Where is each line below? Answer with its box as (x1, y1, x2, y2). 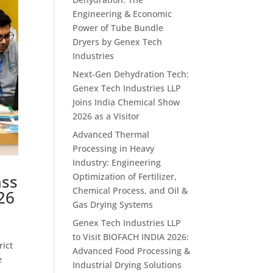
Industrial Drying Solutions (73, 259, 182, 271)
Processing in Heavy (73, 143, 155, 154)
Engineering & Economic (73, 8, 172, 19)
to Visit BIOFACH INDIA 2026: (73, 231, 190, 243)
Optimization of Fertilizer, (73, 171, 177, 182)
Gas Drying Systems (73, 199, 154, 210)
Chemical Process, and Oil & (73, 185, 188, 196)
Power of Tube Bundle (73, 22, 164, 34)
